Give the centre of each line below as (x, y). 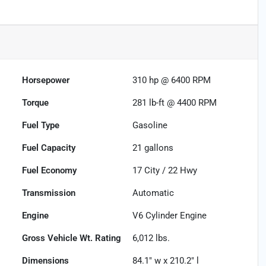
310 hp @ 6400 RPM (172, 80)
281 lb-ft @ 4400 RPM (175, 103)
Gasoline (150, 126)
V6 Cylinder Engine (170, 216)
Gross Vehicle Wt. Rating (72, 238)
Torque (36, 103)
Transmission (49, 193)
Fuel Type (41, 126)
